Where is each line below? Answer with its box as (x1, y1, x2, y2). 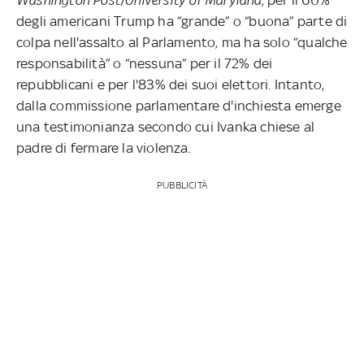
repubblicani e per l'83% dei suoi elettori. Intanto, (16, 76, 325, 93)
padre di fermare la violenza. (16, 139, 191, 156)
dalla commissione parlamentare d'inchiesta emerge (16, 97, 341, 114)
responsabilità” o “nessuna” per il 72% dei (16, 54, 273, 71)
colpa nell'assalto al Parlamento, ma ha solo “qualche (16, 33, 348, 50)
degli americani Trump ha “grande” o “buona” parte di (16, 12, 348, 29)
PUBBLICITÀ (156, 179, 207, 191)
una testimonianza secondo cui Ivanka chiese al (16, 118, 315, 135)
